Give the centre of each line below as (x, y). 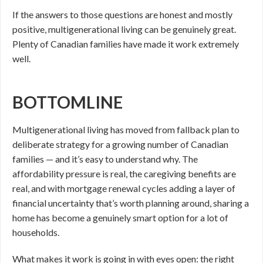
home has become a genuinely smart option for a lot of (120, 218)
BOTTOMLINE (68, 102)
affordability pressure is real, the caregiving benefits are (124, 173)
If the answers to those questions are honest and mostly (122, 14)
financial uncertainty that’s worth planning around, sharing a (131, 203)
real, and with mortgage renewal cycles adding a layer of (124, 188)
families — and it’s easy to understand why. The (105, 159)
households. (36, 232)
